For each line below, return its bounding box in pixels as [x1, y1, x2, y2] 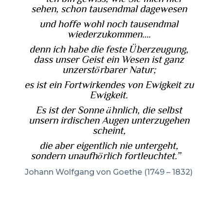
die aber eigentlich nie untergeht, [39, 140, 179, 150]
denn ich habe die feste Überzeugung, [29, 44, 189, 54]
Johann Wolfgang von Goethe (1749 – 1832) [25, 167, 193, 177]
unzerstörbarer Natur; [62, 64, 156, 74]
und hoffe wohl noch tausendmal [39, 18, 179, 29]
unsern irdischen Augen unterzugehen [28, 115, 189, 125]
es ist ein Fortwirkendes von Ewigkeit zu [24, 79, 194, 90]
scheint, [92, 125, 126, 135]
